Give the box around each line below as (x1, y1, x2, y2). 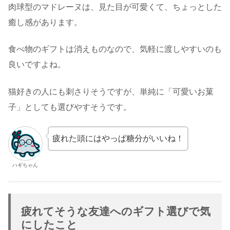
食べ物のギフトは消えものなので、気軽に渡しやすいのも (8, 45, 222, 54)
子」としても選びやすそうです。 (8, 102, 131, 111)
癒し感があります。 (8, 17, 82, 27)
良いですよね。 (8, 60, 66, 69)
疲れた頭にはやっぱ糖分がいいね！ (52, 134, 184, 143)
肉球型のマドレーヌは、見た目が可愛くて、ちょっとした (8, 2, 222, 11)
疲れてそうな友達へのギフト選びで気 (21, 205, 210, 218)
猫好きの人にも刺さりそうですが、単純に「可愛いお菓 (8, 87, 214, 96)
